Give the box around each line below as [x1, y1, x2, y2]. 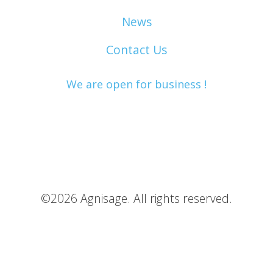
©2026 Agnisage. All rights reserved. [41, 190, 232, 207]
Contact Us [106, 41, 167, 58]
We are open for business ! [66, 76, 207, 91]
